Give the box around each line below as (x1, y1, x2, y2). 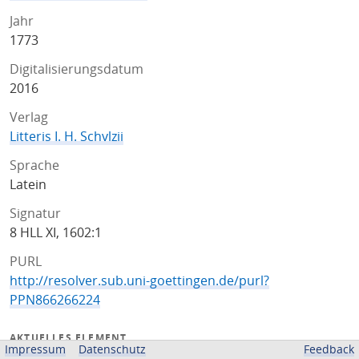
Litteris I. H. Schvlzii (10, 127, 123, 145)
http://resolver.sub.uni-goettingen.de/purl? (10, 272, 269, 289)
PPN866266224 (10, 291, 100, 309)
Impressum (5, 341, 66, 357)
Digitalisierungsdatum (10, 60, 143, 78)
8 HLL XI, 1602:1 (10, 224, 102, 241)
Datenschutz (79, 341, 146, 357)
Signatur (10, 204, 61, 222)
